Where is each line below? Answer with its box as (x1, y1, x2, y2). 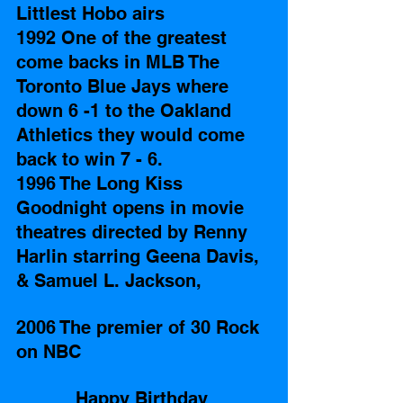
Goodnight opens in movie (16, 197, 249, 219)
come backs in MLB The (16, 51, 225, 74)
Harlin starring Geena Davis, (16, 246, 264, 268)
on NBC (16, 341, 81, 363)
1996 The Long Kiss (16, 173, 188, 195)
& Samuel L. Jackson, (16, 270, 207, 292)
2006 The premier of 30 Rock (16, 317, 264, 339)
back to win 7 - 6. (16, 148, 163, 171)
